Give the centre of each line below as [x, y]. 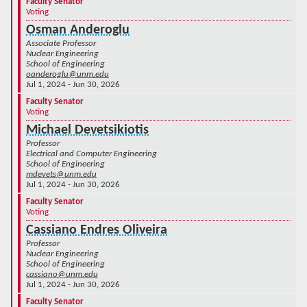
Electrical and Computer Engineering [91, 153]
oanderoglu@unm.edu [67, 74]
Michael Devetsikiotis [87, 130]
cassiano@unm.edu [62, 274]
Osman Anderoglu [78, 30]
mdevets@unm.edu [61, 174]
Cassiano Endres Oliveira [97, 230]
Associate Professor [61, 43]
